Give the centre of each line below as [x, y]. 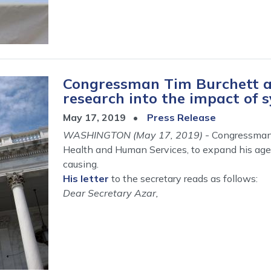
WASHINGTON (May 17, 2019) [133, 135]
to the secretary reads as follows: [183, 178]
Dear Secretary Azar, [111, 193]
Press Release [181, 117]
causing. [81, 164]
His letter [86, 178]
